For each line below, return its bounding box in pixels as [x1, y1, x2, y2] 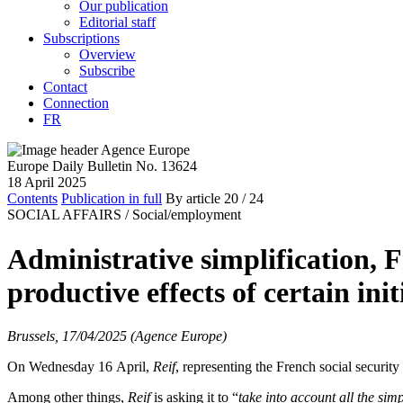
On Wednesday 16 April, [7, 359, 153, 374]
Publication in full [61, 191, 162, 207]
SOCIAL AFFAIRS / [7, 207, 129, 223]
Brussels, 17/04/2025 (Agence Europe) [7, 328, 227, 344]
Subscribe [79, 63, 135, 79]
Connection [43, 95, 109, 112]
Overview [79, 47, 136, 63]
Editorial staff [79, 14, 156, 31]
